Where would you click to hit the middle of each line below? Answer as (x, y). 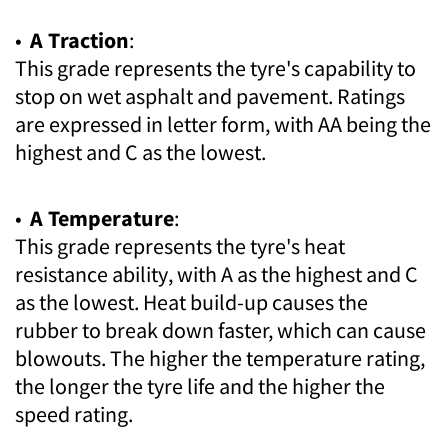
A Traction (79, 40)
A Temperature (102, 218)
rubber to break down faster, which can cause (220, 330)
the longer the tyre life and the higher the (200, 386)
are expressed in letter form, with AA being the (223, 124)
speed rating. (74, 414)
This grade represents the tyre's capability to (215, 68)
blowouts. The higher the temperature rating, (220, 358)
